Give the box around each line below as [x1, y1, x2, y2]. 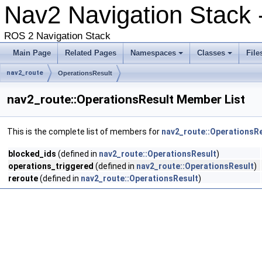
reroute [8, 174, 38, 183]
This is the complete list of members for [7, 127, 161, 136]
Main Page [13, 49, 51, 57]
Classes [197, 49, 225, 57]
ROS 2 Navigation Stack [4, 30, 111, 42]
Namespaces [130, 49, 176, 57]
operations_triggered [8, 161, 94, 171]
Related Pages [65, 49, 116, 57]
